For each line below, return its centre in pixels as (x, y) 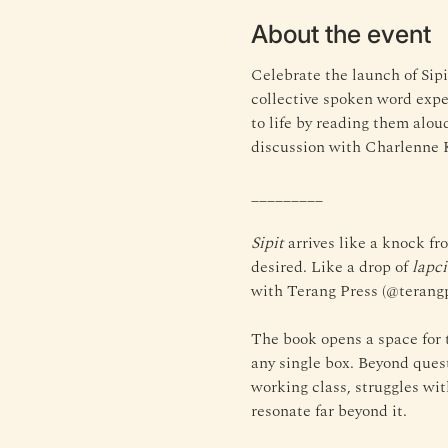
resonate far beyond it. (328, 410)
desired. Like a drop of (331, 266)
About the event (340, 34)
